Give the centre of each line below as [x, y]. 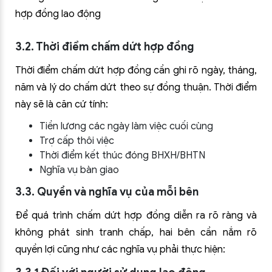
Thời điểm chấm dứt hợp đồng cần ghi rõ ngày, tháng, [136, 70]
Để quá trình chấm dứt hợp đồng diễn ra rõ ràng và [136, 216]
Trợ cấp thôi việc [77, 141]
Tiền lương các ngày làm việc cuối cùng [126, 126]
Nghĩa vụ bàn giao [79, 170]
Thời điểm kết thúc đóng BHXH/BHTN [122, 155]
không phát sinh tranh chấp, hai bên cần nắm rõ [136, 233]
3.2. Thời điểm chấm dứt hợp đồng [105, 47]
